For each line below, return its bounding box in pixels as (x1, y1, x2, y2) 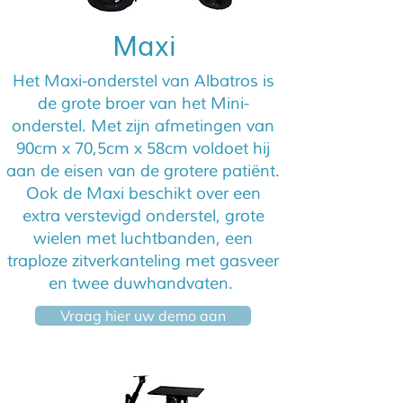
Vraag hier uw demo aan (60, 307, 226, 325)
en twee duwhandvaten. (49, 273, 237, 293)
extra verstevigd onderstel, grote (22, 206, 264, 226)
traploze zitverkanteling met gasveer (7, 251, 279, 271)
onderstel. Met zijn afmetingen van (12, 116, 274, 136)
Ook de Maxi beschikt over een (25, 184, 261, 203)
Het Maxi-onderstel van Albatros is (12, 71, 274, 91)
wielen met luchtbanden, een (33, 228, 253, 248)
